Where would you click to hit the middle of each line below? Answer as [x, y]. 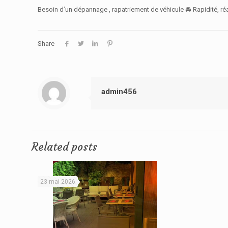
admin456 [119, 92]
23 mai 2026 [58, 182]
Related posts [64, 147]
